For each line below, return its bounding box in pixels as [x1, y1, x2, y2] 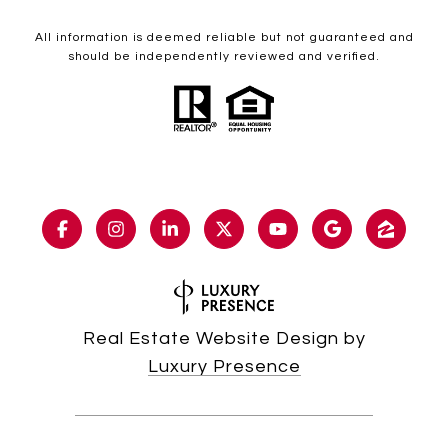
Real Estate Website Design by [82, 328, 366, 348]
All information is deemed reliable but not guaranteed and [34, 30, 414, 44]
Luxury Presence [147, 356, 301, 376]
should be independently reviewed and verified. [68, 49, 380, 63]
